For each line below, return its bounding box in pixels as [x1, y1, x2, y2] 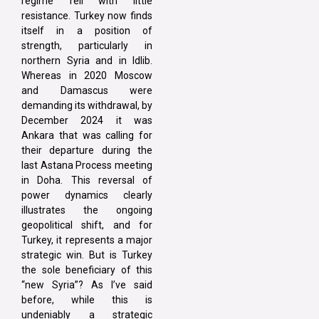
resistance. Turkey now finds [21, 10, 152, 22]
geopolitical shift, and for [21, 219, 152, 231]
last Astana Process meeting [21, 159, 152, 172]
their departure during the [21, 145, 152, 157]
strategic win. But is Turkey [21, 249, 152, 261]
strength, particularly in [21, 40, 152, 52]
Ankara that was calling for [21, 130, 152, 142]
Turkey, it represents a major [21, 234, 152, 246]
